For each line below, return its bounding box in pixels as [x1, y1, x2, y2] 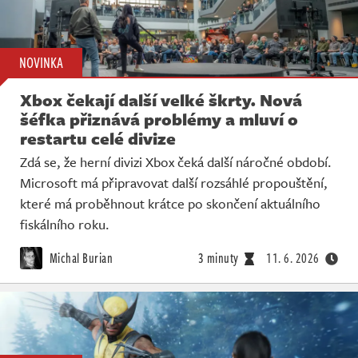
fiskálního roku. [20, 214, 109, 235]
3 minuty [197, 249, 239, 268]
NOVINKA [19, 52, 63, 74]
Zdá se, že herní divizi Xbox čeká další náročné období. [20, 152, 332, 173]
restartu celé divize [20, 126, 176, 151]
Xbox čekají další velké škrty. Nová [20, 88, 302, 113]
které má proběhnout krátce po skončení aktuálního [20, 193, 320, 214]
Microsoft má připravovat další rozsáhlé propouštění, [20, 173, 328, 193]
